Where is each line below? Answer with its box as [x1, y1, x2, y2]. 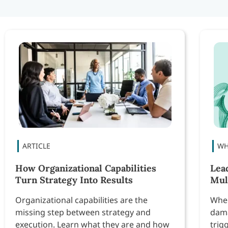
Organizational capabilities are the [15, 194, 148, 206]
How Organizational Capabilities [15, 162, 156, 175]
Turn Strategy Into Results [15, 174, 133, 186]
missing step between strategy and [15, 207, 151, 218]
